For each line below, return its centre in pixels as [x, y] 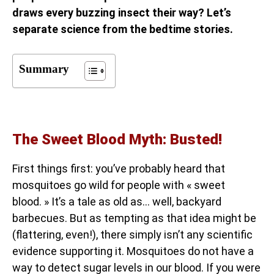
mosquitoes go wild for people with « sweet [119, 185]
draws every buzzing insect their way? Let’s [122, 12]
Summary [44, 68]
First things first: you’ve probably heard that [119, 168]
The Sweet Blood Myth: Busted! [117, 139]
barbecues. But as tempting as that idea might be [134, 218]
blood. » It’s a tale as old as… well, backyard [117, 201]
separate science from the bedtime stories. [123, 29]
